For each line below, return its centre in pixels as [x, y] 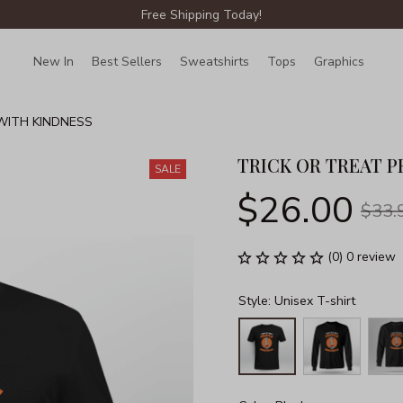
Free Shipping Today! [201, 14]
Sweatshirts [215, 61]
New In [54, 61]
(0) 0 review [362, 257]
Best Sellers [127, 61]
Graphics [340, 61]
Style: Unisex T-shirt [297, 300]
